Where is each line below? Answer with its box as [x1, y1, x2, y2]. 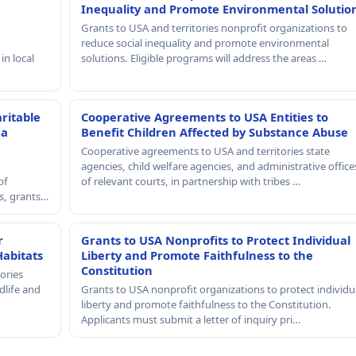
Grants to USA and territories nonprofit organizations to [80, 20, 347, 35]
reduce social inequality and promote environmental [80, 35, 329, 50]
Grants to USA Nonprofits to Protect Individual [80, 231, 350, 248]
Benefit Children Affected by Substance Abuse [80, 123, 348, 140]
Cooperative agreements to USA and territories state [80, 143, 330, 158]
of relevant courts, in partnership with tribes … [80, 173, 300, 188]
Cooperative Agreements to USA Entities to [80, 108, 328, 125]
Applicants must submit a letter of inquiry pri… [80, 311, 300, 327]
